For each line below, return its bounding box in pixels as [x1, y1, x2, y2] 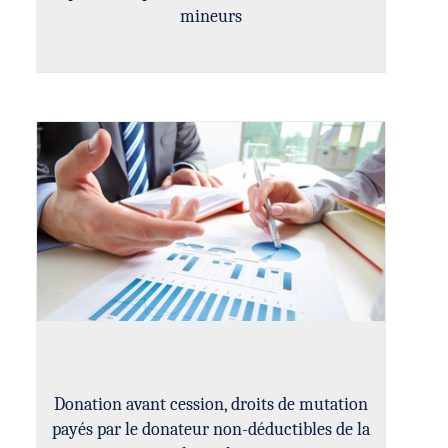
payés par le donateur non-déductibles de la [52, 419, 370, 440]
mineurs [180, 6, 242, 27]
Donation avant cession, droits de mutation [54, 394, 368, 415]
